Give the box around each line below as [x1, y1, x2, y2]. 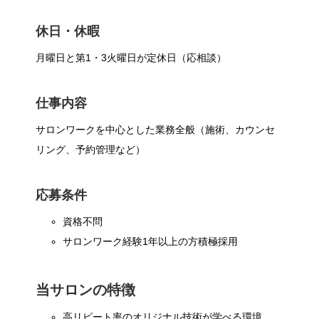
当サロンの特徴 [36, 281, 135, 298]
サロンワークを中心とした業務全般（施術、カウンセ [36, 123, 275, 135]
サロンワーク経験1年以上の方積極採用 [63, 235, 239, 247]
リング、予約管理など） [36, 143, 145, 155]
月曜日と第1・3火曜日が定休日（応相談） [36, 51, 226, 63]
